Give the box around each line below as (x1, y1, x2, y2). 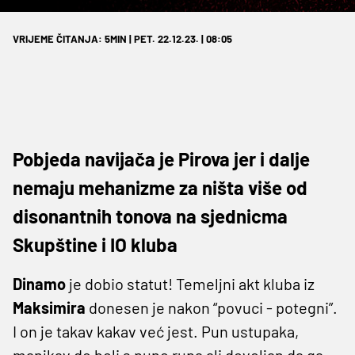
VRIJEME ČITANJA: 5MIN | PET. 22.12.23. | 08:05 (13, 32, 232, 45)
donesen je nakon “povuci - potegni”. (86, 297, 338, 317)
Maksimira (13, 297, 86, 317)
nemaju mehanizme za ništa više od (13, 175, 307, 199)
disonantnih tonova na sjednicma (13, 204, 288, 227)
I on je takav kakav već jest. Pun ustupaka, (13, 321, 299, 341)
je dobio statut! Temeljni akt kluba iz (66, 273, 315, 293)
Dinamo (13, 273, 66, 293)
